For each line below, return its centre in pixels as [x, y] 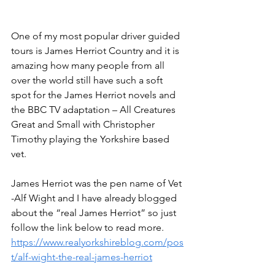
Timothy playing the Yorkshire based [91, 139]
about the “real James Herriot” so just [95, 212]
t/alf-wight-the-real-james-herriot [82, 257]
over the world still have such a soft [88, 80]
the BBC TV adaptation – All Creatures [95, 109]
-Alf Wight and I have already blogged [95, 198]
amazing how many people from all [89, 65]
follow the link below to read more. [87, 227]
